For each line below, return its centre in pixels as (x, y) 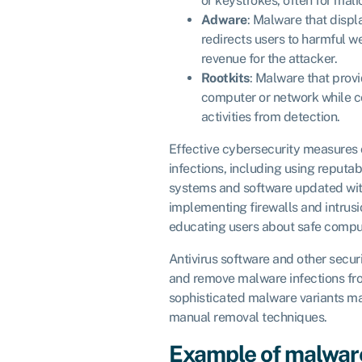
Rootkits (225, 78)
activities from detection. (270, 116)
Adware (224, 19)
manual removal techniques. (248, 317)
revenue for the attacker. (269, 58)
